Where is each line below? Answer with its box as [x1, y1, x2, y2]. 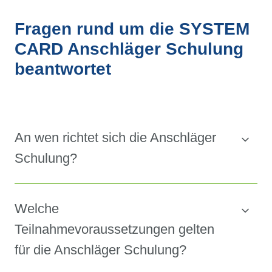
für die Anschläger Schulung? [15, 242, 186, 258]
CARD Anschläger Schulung [15, 39, 243, 59]
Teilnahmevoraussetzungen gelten [15, 222, 214, 237]
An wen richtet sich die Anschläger [15, 130, 216, 146]
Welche [15, 201, 59, 217]
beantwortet [15, 59, 111, 79]
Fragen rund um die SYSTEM [15, 19, 250, 39]
